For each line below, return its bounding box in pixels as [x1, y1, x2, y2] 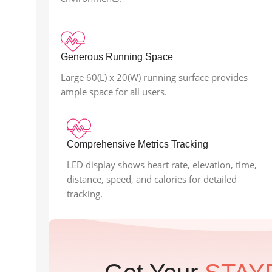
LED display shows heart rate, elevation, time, [67, 158, 257, 171]
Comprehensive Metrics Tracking [67, 139, 208, 150]
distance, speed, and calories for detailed [67, 173, 237, 186]
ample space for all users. [61, 86, 167, 98]
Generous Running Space [61, 52, 173, 63]
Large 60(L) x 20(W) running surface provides [61, 71, 248, 84]
